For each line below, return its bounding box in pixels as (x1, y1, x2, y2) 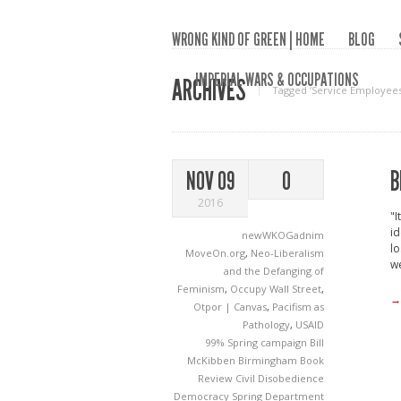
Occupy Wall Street (230, 282, 321, 295)
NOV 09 (186, 166, 235, 196)
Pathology (243, 318, 290, 331)
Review (198, 371, 235, 385)
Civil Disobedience (235, 371, 324, 385)
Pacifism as (272, 300, 324, 313)
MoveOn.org (185, 246, 245, 260)
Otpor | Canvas (193, 300, 267, 313)
